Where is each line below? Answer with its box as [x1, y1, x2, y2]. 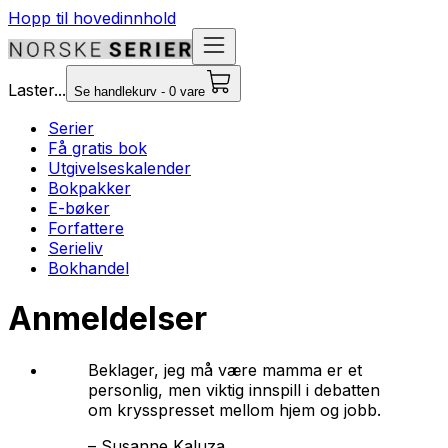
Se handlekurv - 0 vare [74, 84, 205, 99]
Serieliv [48, 238, 103, 258]
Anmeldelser [8, 299, 207, 339]
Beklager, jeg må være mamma [88, 359, 322, 380]
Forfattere [48, 218, 124, 238]
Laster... [8, 80, 66, 100]
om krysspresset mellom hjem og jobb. [88, 399, 381, 420]
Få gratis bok [48, 138, 147, 158]
